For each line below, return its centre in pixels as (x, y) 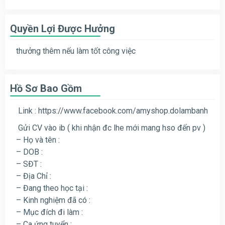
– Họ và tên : (38, 140)
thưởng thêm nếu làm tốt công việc (76, 51)
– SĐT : (29, 164)
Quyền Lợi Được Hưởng (63, 28)
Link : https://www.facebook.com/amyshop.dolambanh (112, 110)
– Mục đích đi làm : (49, 212)
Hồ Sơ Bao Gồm (46, 88)
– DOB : (29, 152)
